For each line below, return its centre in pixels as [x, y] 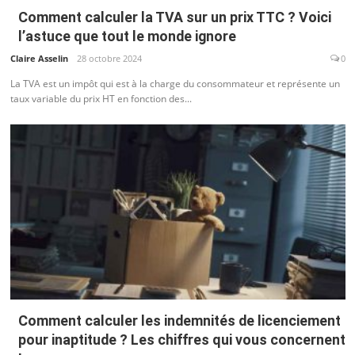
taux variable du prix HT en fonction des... [101, 98]
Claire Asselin [39, 58]
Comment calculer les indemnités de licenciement [179, 320]
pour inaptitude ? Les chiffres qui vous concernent [181, 339]
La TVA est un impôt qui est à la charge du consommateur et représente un [175, 83]
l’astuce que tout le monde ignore [127, 36]
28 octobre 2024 [109, 58]
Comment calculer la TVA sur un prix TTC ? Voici [174, 17]
